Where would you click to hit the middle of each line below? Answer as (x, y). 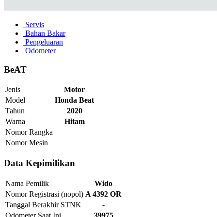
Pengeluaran (43, 42)
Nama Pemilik (27, 183)
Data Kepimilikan (39, 163)
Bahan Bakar (44, 33)
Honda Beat (74, 100)
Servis (34, 24)
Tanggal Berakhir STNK (43, 204)
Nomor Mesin (27, 143)
